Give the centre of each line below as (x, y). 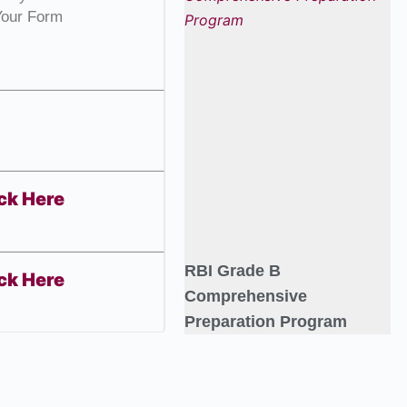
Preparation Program (265, 321)
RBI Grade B (232, 270)
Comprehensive (245, 296)
